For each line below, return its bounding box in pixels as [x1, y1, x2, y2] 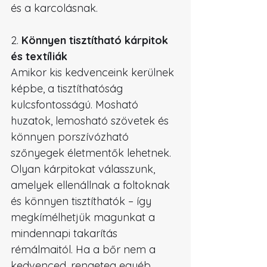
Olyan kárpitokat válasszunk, [11, 162, 158, 176]
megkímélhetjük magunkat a [11, 210, 158, 225]
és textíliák [11, 49, 67, 64]
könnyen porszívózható [11, 130, 132, 144]
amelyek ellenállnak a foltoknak [11, 178, 173, 193]
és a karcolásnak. [11, 1, 98, 15]
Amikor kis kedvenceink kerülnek [11, 66, 177, 80]
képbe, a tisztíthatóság [11, 82, 126, 96]
